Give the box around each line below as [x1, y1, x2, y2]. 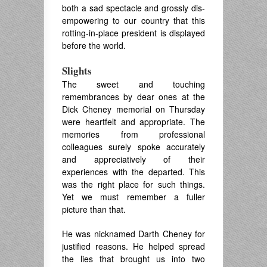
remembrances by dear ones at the [62, 91, 205, 103]
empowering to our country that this [62, 14, 205, 27]
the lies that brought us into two [62, 253, 205, 265]
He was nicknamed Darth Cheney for [62, 228, 205, 240]
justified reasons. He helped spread [62, 240, 205, 253]
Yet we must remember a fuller [62, 191, 205, 203]
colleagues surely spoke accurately [62, 141, 205, 153]
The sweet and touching [62, 78, 205, 91]
